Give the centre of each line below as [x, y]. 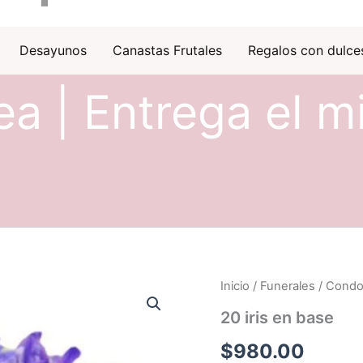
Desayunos [53, 51]
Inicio [235, 286]
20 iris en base [277, 317]
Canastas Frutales [167, 51]
